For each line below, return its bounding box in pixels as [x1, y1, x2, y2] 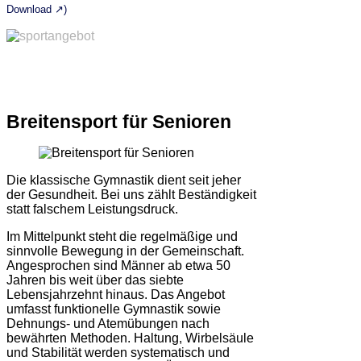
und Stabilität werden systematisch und [6, 346, 230, 359]
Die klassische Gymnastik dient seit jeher [6, 173, 241, 187]
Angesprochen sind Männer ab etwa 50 [6, 259, 230, 272]
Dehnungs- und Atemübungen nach [6, 317, 210, 330]
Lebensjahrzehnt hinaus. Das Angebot [6, 288, 225, 301]
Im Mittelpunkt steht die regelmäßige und [6, 230, 238, 243]
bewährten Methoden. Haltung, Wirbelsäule [6, 331, 254, 345]
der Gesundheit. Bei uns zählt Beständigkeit [6, 188, 256, 201]
